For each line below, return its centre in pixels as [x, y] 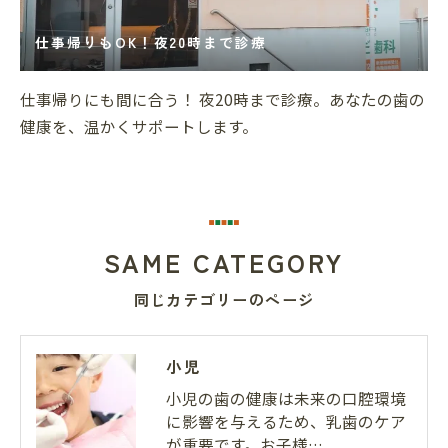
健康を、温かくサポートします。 [139, 126]
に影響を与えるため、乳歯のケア [286, 421]
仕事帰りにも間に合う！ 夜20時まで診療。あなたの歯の [222, 99]
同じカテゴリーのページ [224, 300]
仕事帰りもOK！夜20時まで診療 [151, 42]
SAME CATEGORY [224, 262]
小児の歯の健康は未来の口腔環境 [286, 398]
